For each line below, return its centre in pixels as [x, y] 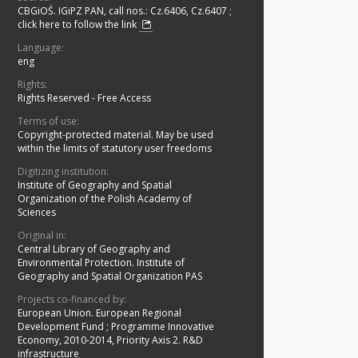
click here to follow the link [78, 25]
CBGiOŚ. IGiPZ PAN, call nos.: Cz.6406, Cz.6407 [123, 11]
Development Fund [62, 327]
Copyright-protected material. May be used [115, 135]
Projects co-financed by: [72, 300]
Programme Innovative [163, 327]
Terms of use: [48, 121]
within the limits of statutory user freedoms [115, 149]
